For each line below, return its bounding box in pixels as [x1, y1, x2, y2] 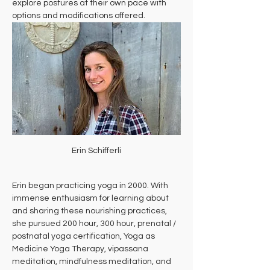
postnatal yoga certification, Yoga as [12, 231, 157, 240]
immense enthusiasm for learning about [12, 193, 171, 202]
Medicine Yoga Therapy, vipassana [12, 244, 150, 253]
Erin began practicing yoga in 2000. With [12, 181, 170, 190]
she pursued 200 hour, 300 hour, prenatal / [12, 219, 178, 228]
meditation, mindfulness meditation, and [12, 257, 173, 266]
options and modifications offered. [12, 11, 145, 20]
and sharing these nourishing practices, [12, 206, 169, 215]
